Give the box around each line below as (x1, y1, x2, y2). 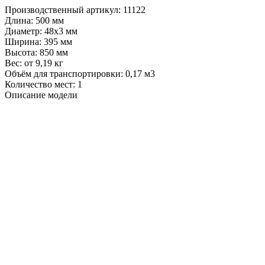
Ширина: (5, 37, 41, 47)
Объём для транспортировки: (5, 69, 123, 79)
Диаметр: (5, 26, 42, 37)
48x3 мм (44, 26, 77, 37)
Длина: (5, 15, 33, 26)
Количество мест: (5, 79, 75, 90)
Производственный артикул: (5, 5, 121, 15)
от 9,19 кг (24, 58, 63, 69)
